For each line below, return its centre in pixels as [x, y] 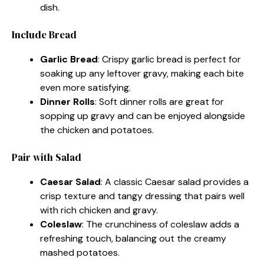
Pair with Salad [47, 157]
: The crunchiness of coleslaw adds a [161, 224]
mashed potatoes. [80, 252]
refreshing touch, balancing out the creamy [133, 238]
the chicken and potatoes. [97, 130]
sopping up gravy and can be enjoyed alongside [143, 115]
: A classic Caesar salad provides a [175, 181]
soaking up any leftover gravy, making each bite [142, 73]
